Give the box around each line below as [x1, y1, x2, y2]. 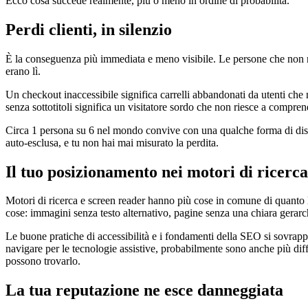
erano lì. [5, 65, 41, 77]
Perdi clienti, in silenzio [5, 20, 172, 38]
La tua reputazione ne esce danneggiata [5, 281, 283, 300]
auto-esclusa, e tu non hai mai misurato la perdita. [5, 136, 219, 148]
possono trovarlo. [5, 255, 80, 267]
